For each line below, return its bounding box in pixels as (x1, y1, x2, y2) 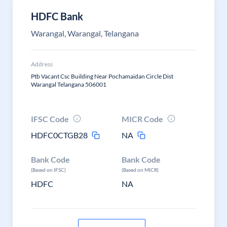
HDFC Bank (31, 10, 83, 22)
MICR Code (122, 114, 164, 124)
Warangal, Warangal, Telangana (31, 28, 139, 38)
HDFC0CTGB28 (31, 130, 88, 140)
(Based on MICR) (122, 167, 159, 173)
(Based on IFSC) (31, 167, 66, 173)
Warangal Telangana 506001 (31, 81, 106, 88)
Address (31, 60, 53, 68)
